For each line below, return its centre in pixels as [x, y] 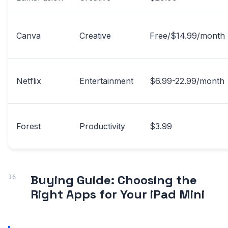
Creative [95, 36]
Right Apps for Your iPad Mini [118, 194]
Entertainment [106, 81]
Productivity [102, 126]
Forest [28, 126]
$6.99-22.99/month [187, 81]
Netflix [29, 81]
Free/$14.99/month [187, 36]
